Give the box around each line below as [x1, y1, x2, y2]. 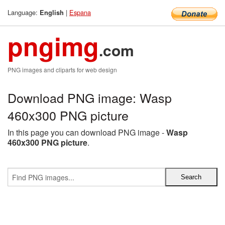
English [40, 8, 64, 17]
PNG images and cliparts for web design [8, 65, 117, 74]
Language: [8, 8, 40, 17]
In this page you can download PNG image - [8, 127, 166, 138]
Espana [69, 8, 91, 17]
